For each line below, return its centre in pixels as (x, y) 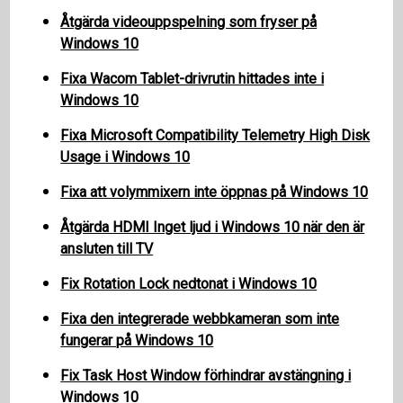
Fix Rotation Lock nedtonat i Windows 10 (189, 283)
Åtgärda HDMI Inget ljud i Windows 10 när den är (213, 227)
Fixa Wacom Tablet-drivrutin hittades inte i (193, 78)
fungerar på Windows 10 (137, 340)
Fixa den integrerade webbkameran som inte (200, 318)
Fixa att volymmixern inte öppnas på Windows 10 (215, 192)
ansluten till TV (107, 248)
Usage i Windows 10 (125, 157)
